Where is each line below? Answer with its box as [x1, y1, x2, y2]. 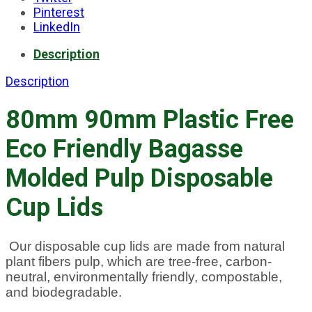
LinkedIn [33, 19, 80, 35]
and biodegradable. [6, 285, 122, 300]
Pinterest [33, 5, 84, 20]
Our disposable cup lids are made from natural [6, 239, 285, 254]
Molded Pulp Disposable [6, 164, 273, 194]
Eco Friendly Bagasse [6, 134, 243, 164]
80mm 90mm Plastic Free [6, 105, 294, 135]
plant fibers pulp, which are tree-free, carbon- [6, 254, 272, 270]
